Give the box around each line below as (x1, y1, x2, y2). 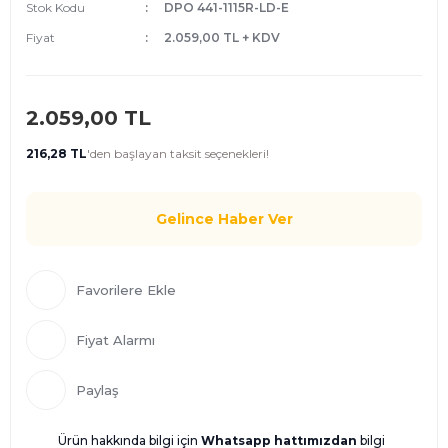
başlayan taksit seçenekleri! (111, 146, 269, 161)
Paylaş (76, 382, 119, 398)
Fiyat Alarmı (76, 332, 155, 348)
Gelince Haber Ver (155, 209, 293, 228)
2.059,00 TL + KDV (163, 30, 280, 45)
